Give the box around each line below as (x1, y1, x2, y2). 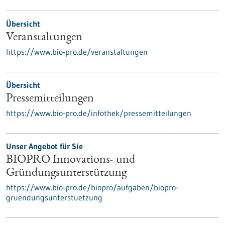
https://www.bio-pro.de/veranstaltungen (6, 47, 148, 57)
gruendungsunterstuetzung (6, 192, 102, 202)
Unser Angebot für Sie (6, 141, 83, 151)
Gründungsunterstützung (6, 167, 127, 179)
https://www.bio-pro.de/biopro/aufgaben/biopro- (6, 182, 178, 192)
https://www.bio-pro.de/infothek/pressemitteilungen (6, 108, 191, 118)
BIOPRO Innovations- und (6, 154, 135, 166)
